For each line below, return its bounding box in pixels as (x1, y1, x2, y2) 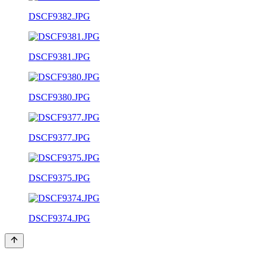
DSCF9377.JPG (28, 132, 90, 142)
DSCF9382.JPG (28, 11, 90, 21)
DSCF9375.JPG (28, 172, 90, 183)
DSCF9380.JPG (28, 91, 90, 102)
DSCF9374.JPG (28, 213, 90, 223)
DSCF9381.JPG (28, 51, 90, 62)
